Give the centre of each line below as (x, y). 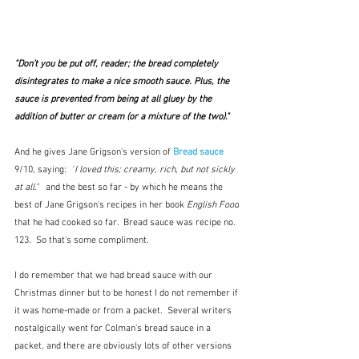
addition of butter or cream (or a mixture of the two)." (123, 117)
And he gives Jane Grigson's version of (94, 153)
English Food (213, 206)
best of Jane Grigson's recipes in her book (101, 206)
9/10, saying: (43, 170)
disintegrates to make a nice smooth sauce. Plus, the (123, 82)
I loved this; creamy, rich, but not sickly (156, 170)
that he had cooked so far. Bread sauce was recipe (119, 223)
